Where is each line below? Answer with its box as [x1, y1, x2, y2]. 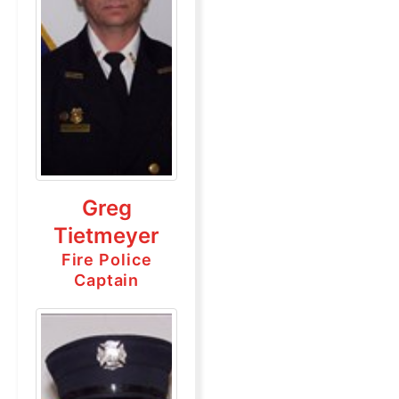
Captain [73, 271, 140, 289]
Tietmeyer [53, 223, 160, 248]
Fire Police [61, 250, 152, 269]
